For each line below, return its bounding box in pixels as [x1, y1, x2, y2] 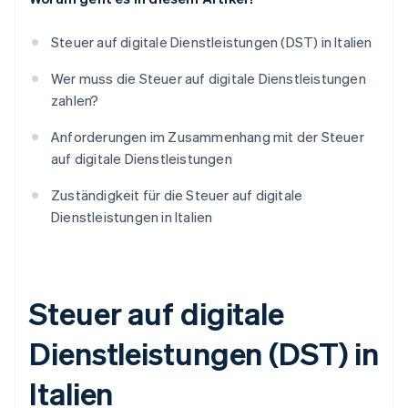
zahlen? [51, 91, 99, 110]
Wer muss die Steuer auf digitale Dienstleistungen [51, 69, 366, 88]
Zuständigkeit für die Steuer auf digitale [51, 186, 303, 205]
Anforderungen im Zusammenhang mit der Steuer [51, 127, 364, 147]
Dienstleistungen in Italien [51, 208, 213, 227]
